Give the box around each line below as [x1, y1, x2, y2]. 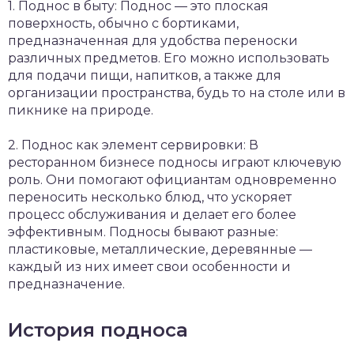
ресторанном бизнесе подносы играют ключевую [8, 155, 341, 170]
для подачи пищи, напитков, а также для [8, 68, 281, 83]
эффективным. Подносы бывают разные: [8, 224, 278, 239]
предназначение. [8, 277, 125, 292]
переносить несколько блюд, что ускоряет [8, 190, 292, 205]
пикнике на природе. [8, 103, 153, 118]
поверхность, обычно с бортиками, [8, 16, 239, 31]
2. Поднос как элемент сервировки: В [8, 137, 258, 153]
